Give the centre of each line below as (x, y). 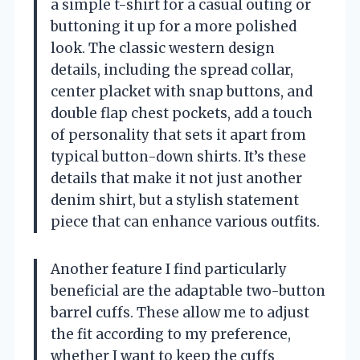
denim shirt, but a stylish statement (175, 200)
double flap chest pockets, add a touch (182, 114)
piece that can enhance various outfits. (185, 222)
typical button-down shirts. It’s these (178, 157)
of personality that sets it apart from (178, 135)
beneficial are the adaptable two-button (188, 291)
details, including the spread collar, (172, 70)
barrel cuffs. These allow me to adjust (180, 313)
